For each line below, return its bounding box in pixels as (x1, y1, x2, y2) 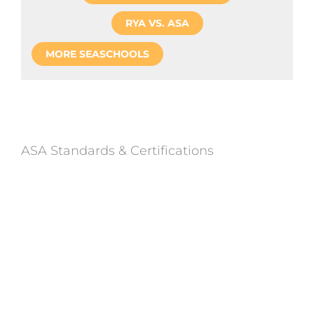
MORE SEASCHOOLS (46, 47, 149, 60)
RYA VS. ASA (125, 16, 189, 29)
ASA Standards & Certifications (21, 142, 214, 158)
